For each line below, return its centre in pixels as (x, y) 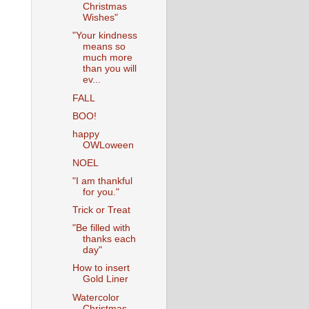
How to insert (101, 268)
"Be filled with (101, 228)
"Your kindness (104, 36)
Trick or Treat (101, 210)
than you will (109, 69)
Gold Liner (105, 279)
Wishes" (100, 18)
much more (107, 58)
